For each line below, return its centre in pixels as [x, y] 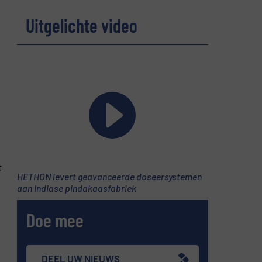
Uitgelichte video [81, 25]
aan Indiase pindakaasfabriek [76, 188]
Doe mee [55, 220]
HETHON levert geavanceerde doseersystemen [109, 176]
